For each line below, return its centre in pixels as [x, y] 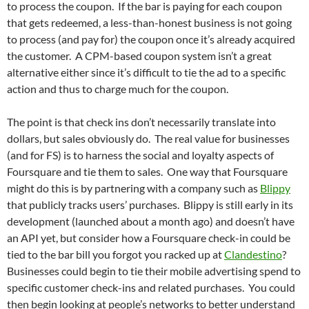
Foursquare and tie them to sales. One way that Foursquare [147, 171]
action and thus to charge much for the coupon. [118, 89]
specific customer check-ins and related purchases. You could [151, 287]
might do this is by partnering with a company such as [133, 188]
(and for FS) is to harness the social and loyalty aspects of [140, 155]
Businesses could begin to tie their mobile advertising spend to [154, 271]
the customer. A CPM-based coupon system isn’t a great [139, 56]
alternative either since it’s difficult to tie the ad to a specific [146, 72]
